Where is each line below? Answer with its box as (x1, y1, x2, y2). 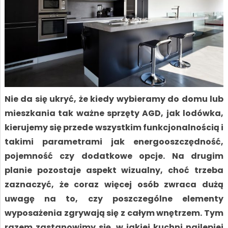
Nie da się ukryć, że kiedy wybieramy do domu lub (4, 93, 224, 105)
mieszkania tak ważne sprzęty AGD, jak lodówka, (4, 107, 224, 119)
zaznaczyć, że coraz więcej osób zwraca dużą (4, 178, 224, 190)
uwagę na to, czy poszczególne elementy (4, 192, 224, 205)
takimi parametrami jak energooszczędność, (4, 135, 224, 148)
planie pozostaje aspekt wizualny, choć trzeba (4, 164, 224, 176)
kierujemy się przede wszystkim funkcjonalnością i (4, 121, 224, 133)
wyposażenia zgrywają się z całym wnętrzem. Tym (4, 207, 224, 219)
